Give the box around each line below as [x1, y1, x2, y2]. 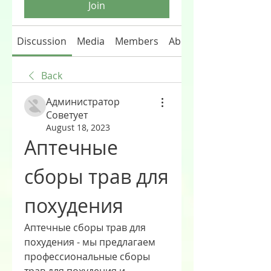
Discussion [17, 34, 67, 48]
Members [114, 34, 158, 48]
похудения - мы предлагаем [24, 235, 155, 249]
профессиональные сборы [24, 250, 150, 263]
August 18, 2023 [46, 122, 110, 133]
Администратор [46, 95, 120, 108]
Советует [46, 108, 88, 122]
